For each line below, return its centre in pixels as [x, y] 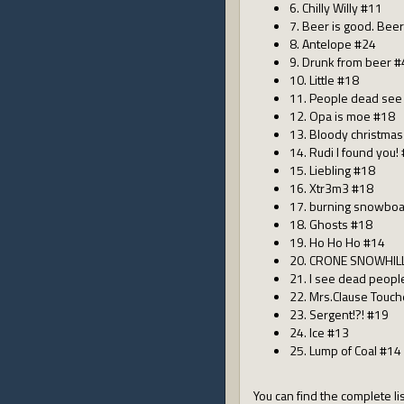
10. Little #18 [324, 80]
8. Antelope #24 [333, 44]
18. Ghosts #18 [331, 224]
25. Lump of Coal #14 [345, 350]
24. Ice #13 [319, 332]
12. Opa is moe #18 [342, 116]
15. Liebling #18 [332, 170]
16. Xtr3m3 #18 [331, 188]
